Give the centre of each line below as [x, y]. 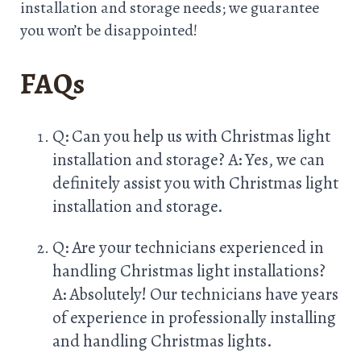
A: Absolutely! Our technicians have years [195, 293]
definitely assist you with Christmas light [195, 183]
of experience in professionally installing [194, 317]
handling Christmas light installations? [189, 270]
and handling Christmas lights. [162, 340]
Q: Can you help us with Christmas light [191, 136]
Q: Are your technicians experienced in [188, 247]
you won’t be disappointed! [109, 30]
